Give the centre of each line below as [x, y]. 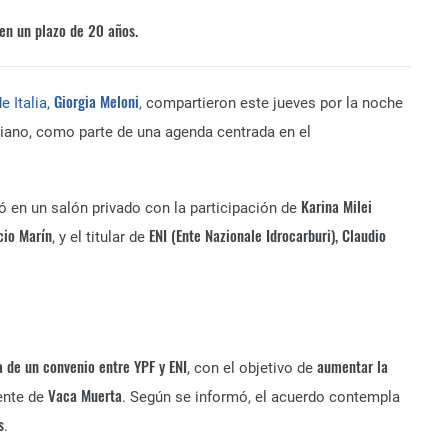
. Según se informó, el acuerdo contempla [261, 397]
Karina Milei [336, 206]
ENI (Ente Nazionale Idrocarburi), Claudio [267, 235]
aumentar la [352, 366]
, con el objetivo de [252, 368]
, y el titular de [100, 237]
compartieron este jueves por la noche [272, 103]
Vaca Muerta [85, 395]
